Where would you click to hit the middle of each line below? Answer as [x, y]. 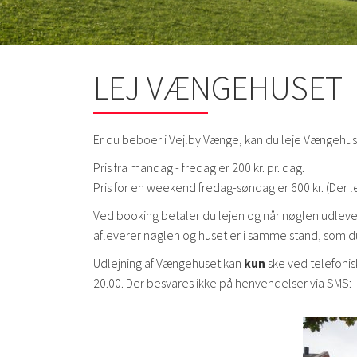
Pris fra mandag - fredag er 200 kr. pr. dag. [199, 167]
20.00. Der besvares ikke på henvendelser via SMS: [222, 282]
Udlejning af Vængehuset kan [169, 263]
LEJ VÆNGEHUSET [218, 87]
